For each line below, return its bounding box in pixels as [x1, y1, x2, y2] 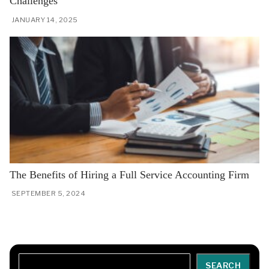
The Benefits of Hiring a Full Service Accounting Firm [10, 168, 249, 181]
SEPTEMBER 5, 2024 [11, 189, 85, 198]
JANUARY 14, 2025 [11, 15, 78, 24]
